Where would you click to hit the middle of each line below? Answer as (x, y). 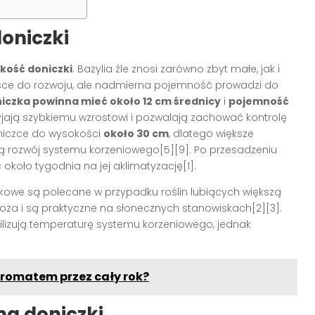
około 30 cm (136, 133)
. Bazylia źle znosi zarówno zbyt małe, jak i (176, 69)
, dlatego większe (211, 133)
